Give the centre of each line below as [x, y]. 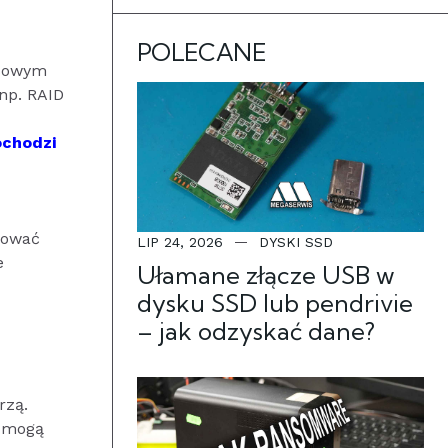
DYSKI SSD [296, 242]
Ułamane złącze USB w [266, 275]
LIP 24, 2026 [180, 242]
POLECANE [201, 52]
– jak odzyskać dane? [256, 331]
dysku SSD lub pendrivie [275, 303]
